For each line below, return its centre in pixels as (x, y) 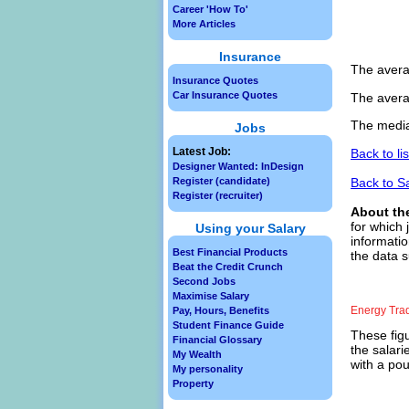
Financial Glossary (217, 340)
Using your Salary (250, 228)
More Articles (204, 24)
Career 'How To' (210, 9)
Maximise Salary (211, 296)
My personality (208, 369)
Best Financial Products (230, 252)
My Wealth (197, 354)
